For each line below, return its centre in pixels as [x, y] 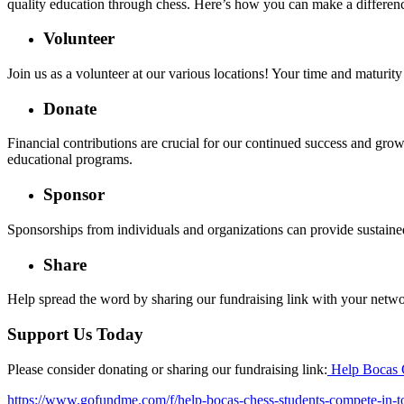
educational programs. [70, 160]
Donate [70, 108]
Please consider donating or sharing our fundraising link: [167, 369]
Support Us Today [75, 335]
